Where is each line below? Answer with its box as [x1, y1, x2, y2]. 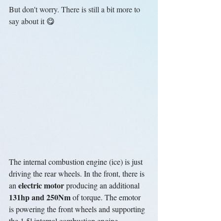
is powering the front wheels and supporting [9, 204, 147, 214]
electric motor [18, 180, 64, 191]
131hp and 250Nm [9, 191, 71, 203]
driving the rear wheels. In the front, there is [9, 168, 147, 179]
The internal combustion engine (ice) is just [9, 156, 145, 167]
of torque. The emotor [71, 192, 143, 202]
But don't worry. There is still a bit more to [9, 4, 142, 14]
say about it [9, 16, 46, 26]
